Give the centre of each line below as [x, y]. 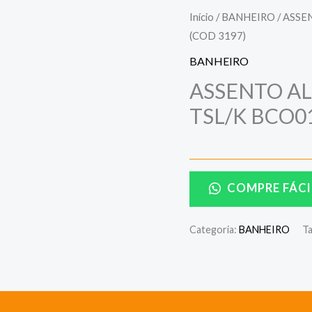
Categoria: [214, 229]
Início [202, 16]
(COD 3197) [218, 35]
